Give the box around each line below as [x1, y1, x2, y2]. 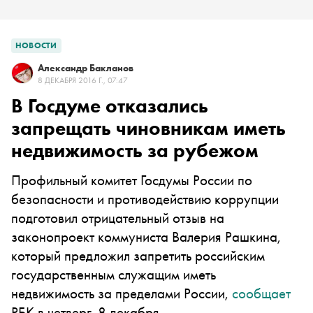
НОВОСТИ [15, 40, 57, 51]
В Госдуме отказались [11, 94, 208, 118]
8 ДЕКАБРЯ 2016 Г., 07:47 [38, 75, 128, 86]
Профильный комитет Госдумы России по [11, 170, 252, 189]
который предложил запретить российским [11, 246, 265, 265]
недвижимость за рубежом [11, 138, 259, 163]
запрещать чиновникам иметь [11, 116, 286, 140]
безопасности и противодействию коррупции [11, 189, 279, 208]
